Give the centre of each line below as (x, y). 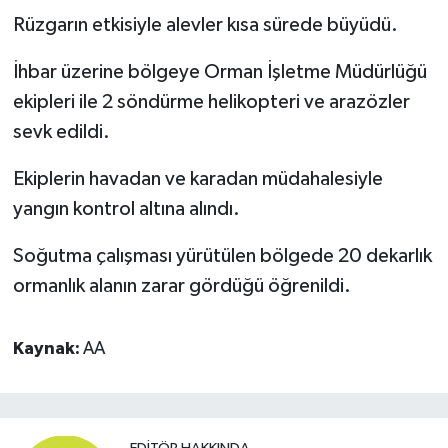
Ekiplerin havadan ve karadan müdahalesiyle (197, 178)
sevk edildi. (61, 131)
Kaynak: (47, 348)
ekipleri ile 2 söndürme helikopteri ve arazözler (211, 101)
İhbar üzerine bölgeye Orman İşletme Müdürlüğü (219, 71)
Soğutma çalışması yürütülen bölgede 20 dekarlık (222, 255)
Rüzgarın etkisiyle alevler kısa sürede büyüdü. (205, 24)
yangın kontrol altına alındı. (126, 208)
